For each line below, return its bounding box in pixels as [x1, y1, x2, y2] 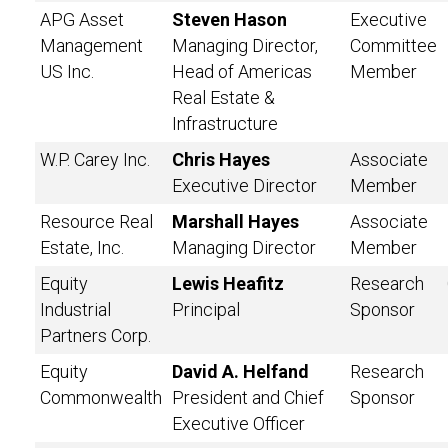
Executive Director [172, 175, 317, 196]
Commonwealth [40, 387, 162, 408]
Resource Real [40, 211, 153, 232]
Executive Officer [172, 413, 305, 434]
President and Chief [172, 387, 324, 408]
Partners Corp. [40, 325, 151, 346]
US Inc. [40, 61, 94, 82]
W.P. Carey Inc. [40, 149, 150, 170]
